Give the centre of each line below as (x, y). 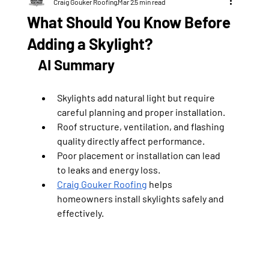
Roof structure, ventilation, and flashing (141, 127)
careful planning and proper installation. (141, 112)
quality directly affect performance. (131, 141)
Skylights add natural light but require (137, 98)
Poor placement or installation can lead (139, 156)
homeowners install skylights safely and (141, 199)
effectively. (80, 213)
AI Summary (76, 65)
